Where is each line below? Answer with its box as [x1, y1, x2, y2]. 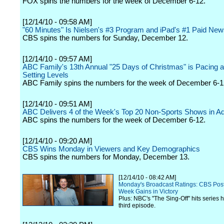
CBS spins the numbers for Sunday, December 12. [22, 34, 188, 42]
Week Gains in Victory [118, 188, 178, 195]
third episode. [118, 202, 155, 209]
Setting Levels [22, 71, 68, 79]
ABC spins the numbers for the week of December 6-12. [22, 116, 205, 124]
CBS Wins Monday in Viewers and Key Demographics [22, 145, 200, 153]
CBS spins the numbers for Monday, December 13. [22, 153, 189, 161]
